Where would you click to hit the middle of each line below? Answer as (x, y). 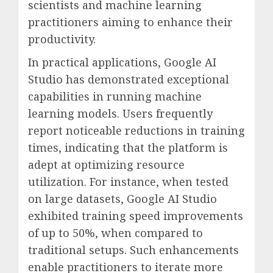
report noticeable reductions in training (136, 130)
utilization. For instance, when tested (128, 181)
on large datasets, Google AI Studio (122, 198)
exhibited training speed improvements (136, 215)
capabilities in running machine (115, 96)
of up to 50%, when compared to (115, 232)
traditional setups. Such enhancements (133, 250)
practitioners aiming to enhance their (130, 22)
